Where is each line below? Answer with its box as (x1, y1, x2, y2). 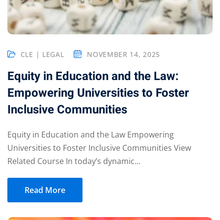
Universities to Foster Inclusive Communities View (7, 142, 191, 153)
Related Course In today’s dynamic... (7, 155, 140, 166)
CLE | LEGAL (20, 49, 64, 59)
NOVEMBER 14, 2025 (87, 49, 161, 59)
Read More (25, 184, 65, 195)
